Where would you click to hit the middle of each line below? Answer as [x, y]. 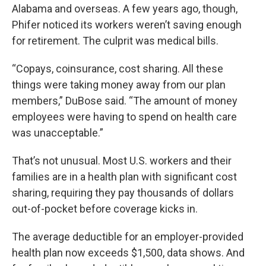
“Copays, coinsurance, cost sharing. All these [118, 69]
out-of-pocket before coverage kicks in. [105, 209]
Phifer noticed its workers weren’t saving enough [127, 25]
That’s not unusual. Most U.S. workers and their [122, 161]
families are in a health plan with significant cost [124, 177]
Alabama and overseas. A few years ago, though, [125, 9]
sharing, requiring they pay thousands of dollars [123, 193]
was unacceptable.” [58, 133]
